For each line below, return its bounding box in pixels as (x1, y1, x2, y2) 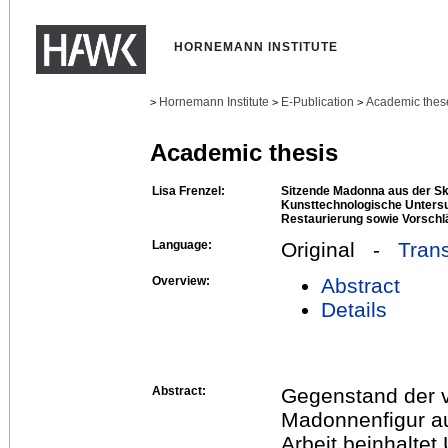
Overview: (152, 273, 210, 288)
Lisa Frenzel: (152, 183, 225, 198)
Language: (152, 237, 212, 252)
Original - (281, 237, 398, 261)
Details (321, 297, 387, 321)
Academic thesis (150, 139, 338, 167)
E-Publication (281, 95, 354, 109)
